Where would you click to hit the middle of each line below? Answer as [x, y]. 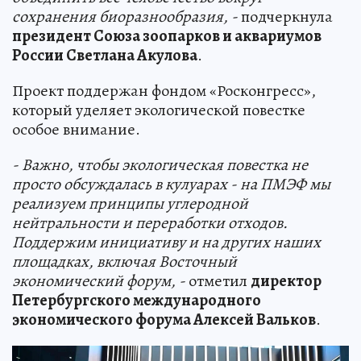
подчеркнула [285, 17]
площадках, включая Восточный [124, 262]
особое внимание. [76, 130]
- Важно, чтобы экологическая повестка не [160, 165]
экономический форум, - [99, 281]
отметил [218, 281]
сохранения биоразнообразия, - [125, 17]
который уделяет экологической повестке [159, 110]
